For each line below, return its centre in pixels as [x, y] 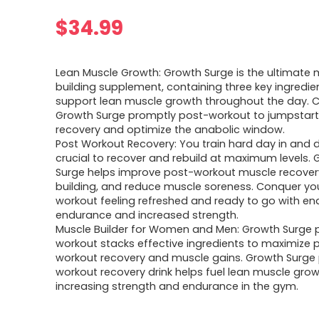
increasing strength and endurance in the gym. [177, 286]
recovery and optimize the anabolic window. [171, 130]
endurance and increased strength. [147, 215]
